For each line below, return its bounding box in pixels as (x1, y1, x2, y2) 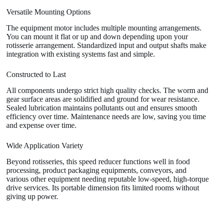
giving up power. (6, 192, 59, 201)
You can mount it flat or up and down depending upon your (6, 32, 188, 41)
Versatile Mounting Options (6, 8, 91, 16)
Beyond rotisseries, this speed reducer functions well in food (6, 157, 190, 166)
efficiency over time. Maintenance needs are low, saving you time (6, 112, 206, 121)
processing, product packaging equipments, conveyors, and (6, 166, 187, 174)
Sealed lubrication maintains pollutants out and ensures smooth (6, 103, 198, 112)
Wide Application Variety (6, 141, 84, 150)
